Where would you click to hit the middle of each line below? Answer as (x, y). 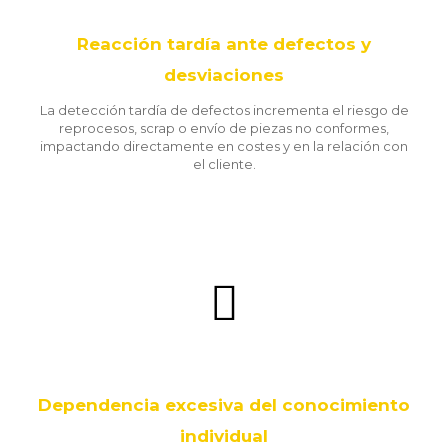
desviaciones (224, 75)
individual (224, 436)
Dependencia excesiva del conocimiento (224, 405)
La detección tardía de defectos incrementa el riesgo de (224, 110)
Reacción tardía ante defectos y (224, 44)
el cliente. (224, 164)
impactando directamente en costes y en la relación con (224, 146)
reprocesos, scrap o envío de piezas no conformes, (224, 128)
